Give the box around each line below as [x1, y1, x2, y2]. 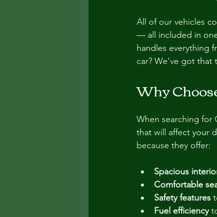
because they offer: [137, 140, 211, 151]
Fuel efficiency [154, 205, 209, 216]
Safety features [154, 192, 211, 203]
